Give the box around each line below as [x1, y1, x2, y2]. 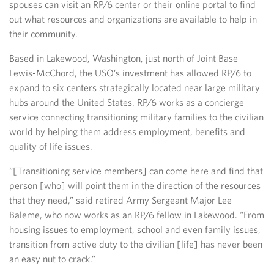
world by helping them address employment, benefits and [9, 125, 245, 138]
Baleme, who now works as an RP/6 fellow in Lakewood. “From [9, 209, 264, 221]
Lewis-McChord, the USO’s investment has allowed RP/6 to [9, 67, 251, 80]
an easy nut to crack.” [9, 253, 95, 265]
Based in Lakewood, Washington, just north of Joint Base [9, 52, 238, 65]
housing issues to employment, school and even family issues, [9, 223, 261, 236]
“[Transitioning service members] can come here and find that [9, 165, 263, 177]
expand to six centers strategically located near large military [9, 81, 260, 94]
